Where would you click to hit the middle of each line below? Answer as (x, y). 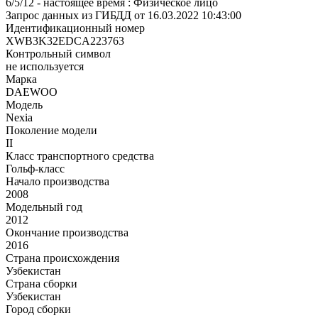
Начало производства (57, 181)
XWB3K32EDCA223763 (65, 40)
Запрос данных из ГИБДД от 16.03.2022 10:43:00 (124, 15)
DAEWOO (32, 92)
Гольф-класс (35, 168)
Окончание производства (67, 232)
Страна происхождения (62, 258)
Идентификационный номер (75, 28)
